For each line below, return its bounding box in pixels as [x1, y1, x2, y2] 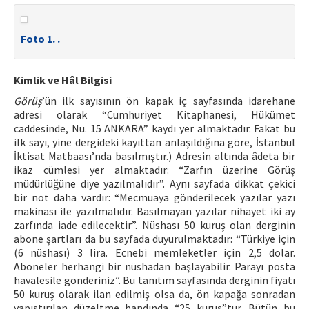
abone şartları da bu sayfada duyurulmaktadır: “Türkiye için [14, 232, 295, 246]
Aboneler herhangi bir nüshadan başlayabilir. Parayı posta [14, 259, 295, 273]
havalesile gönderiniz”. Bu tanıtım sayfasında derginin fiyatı [14, 273, 295, 287]
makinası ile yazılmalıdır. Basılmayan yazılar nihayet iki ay [14, 204, 295, 218]
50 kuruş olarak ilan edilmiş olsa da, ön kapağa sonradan [14, 287, 295, 301]
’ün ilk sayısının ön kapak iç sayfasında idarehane [42, 94, 295, 108]
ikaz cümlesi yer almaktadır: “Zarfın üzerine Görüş [14, 163, 295, 177]
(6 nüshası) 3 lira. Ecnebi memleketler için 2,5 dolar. [14, 246, 295, 259]
